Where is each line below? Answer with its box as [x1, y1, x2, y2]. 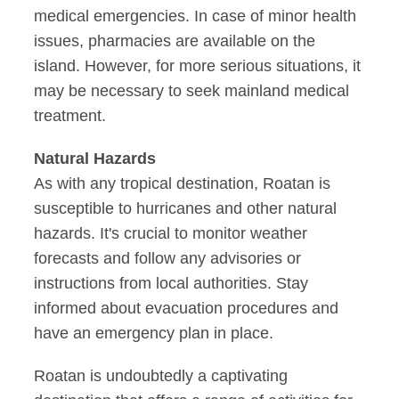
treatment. [34, 107, 107, 126]
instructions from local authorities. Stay [34, 274, 309, 293]
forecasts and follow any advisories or [34, 249, 302, 268]
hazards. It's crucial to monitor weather [34, 224, 308, 243]
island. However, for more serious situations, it [34, 57, 362, 76]
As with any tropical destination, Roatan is [34, 175, 331, 193]
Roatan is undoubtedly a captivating [34, 367, 289, 386]
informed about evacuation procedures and [34, 299, 339, 318]
